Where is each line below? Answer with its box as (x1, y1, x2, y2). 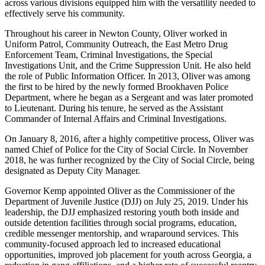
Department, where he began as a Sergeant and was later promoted (5, 92, 253, 103)
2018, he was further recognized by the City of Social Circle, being (5, 155, 254, 166)
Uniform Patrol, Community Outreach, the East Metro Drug (5, 39, 228, 50)
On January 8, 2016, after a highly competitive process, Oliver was (5, 134, 254, 144)
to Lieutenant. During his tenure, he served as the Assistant (5, 103, 223, 114)
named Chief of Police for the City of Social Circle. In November (5, 144, 248, 155)
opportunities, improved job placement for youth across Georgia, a (5, 250, 251, 260)
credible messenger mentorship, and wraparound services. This (5, 228, 238, 239)
